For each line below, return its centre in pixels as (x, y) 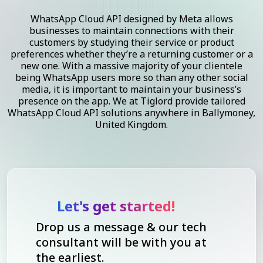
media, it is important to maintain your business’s (131, 89)
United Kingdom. (131, 124)
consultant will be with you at (121, 242)
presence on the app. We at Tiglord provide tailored (131, 101)
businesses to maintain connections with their (131, 30)
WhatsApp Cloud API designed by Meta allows (131, 18)
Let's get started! (114, 205)
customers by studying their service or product (131, 42)
